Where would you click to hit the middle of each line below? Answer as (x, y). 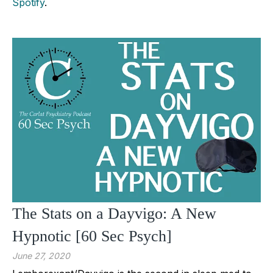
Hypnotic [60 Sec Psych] (92, 236)
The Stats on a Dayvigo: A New (114, 213)
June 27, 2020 (41, 255)
